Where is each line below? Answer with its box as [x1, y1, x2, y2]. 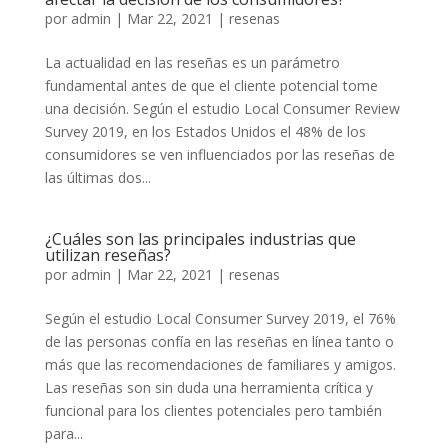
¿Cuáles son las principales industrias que [44, 228, 356, 250]
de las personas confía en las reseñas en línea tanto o [44, 332, 394, 351]
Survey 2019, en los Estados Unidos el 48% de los [44, 122, 366, 141]
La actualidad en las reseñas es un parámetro [44, 53, 340, 72]
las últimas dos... [44, 168, 151, 187]
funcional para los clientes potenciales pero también [44, 401, 382, 420]
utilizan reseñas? [44, 244, 171, 266]
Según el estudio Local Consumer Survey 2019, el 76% [44, 309, 396, 328]
